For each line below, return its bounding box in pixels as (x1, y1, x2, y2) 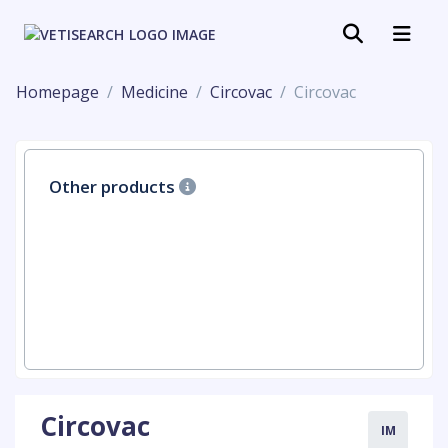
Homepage (16, 81, 99, 103)
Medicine (121, 81, 188, 103)
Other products (49, 175, 179, 198)
